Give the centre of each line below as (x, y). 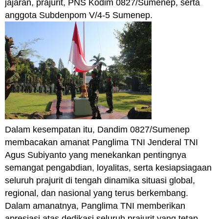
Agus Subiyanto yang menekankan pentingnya (96, 155)
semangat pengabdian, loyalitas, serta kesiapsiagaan (108, 168)
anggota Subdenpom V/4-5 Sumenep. (79, 15)
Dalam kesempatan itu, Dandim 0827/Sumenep (97, 130)
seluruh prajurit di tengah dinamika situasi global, (100, 181)
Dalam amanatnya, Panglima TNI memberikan (95, 206)
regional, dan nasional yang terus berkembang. (97, 193)
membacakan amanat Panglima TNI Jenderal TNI (101, 142)
